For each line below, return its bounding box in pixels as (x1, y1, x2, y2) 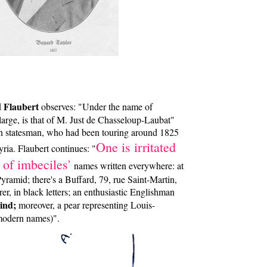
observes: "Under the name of (39, 100, 153, 113)
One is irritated (96, 138, 176, 156)
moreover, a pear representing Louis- (16, 198, 155, 212)
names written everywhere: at (74, 159, 184, 172)
